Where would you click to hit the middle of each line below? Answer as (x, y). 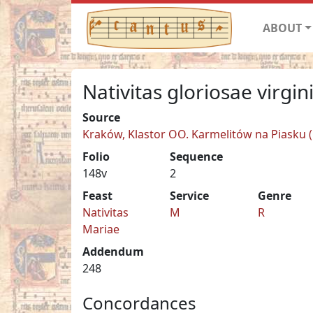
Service (190, 195)
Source (101, 117)
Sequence (197, 156)
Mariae (101, 229)
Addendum (113, 251)
